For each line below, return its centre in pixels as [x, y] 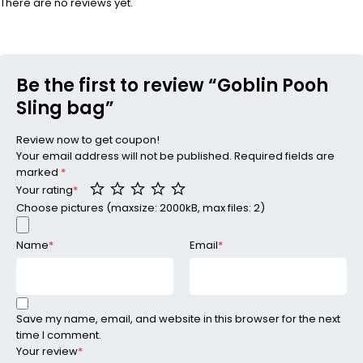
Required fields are [284, 156]
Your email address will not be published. [124, 156]
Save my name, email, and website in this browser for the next [178, 319]
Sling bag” [65, 108]
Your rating [45, 190]
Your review [47, 352]
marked [38, 172]
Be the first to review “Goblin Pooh [172, 85]
